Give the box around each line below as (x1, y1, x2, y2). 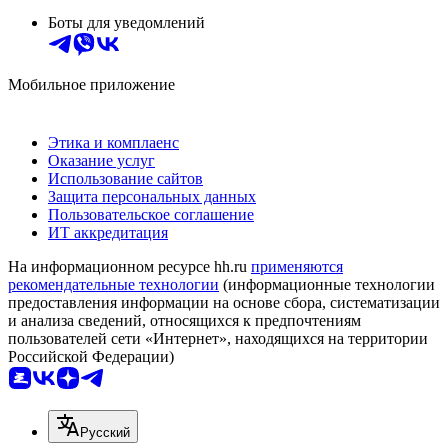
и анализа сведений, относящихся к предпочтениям (8, 312, 361, 330)
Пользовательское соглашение (48, 206, 254, 224)
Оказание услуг (48, 152, 155, 170)
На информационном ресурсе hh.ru (8, 258, 251, 276)
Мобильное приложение (8, 76, 175, 94)
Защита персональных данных (48, 188, 256, 206)
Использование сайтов (48, 170, 203, 188)
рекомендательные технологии (8, 276, 219, 294)
